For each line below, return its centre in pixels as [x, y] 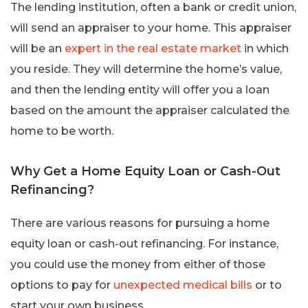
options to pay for [62, 285]
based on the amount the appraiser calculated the [150, 110]
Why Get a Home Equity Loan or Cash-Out [145, 171]
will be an [37, 48]
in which [265, 48]
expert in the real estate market [153, 48]
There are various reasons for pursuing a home [140, 223]
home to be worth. [62, 131]
